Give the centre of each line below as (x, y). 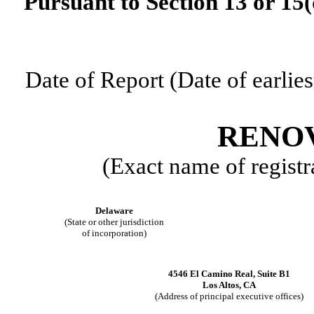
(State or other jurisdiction (114, 222)
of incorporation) (114, 233)
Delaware (114, 211)
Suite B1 (273, 274)
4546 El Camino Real (210, 274)
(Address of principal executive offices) (229, 296)
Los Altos (220, 285)
